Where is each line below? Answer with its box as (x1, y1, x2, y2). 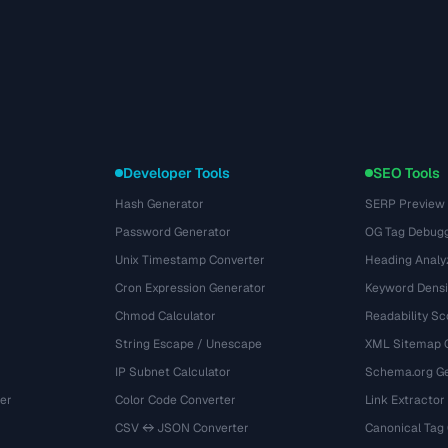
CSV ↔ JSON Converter (115, 420, 250, 436)
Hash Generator (115, 196, 205, 212)
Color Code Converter (115, 392, 237, 408)
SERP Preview (364, 196, 445, 212)
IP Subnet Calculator (115, 364, 232, 380)
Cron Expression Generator (115, 280, 267, 296)
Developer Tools (123, 164, 231, 182)
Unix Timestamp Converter (115, 252, 266, 268)
